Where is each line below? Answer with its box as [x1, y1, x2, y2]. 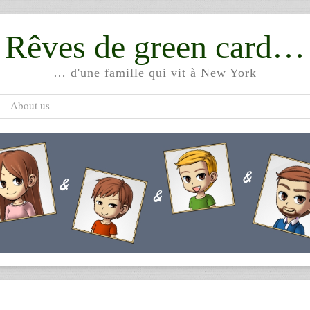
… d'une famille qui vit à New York [53, 66, 257, 80]
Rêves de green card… [5, 28, 305, 65]
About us [10, 98, 50, 112]
